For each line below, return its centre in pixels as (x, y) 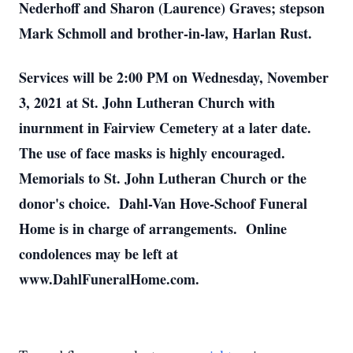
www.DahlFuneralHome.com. (109, 279)
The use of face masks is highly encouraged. (154, 153)
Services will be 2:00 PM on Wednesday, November (174, 77)
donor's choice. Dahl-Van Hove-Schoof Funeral (163, 203)
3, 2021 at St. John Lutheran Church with (147, 102)
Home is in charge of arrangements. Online (153, 229)
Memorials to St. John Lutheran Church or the (163, 178)
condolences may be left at (98, 254)
